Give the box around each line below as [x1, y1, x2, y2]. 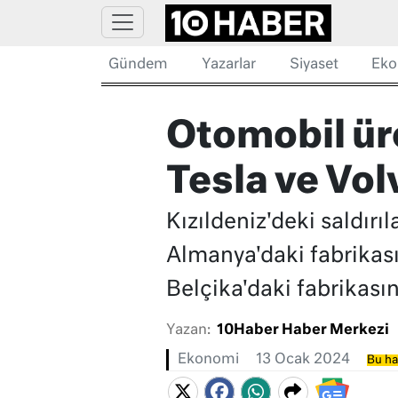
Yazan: [165, 323, 211, 338]
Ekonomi [177, 353, 239, 368]
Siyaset [289, 58, 338, 72]
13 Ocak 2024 [255, 353, 350, 368]
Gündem [108, 58, 168, 72]
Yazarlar [201, 58, 256, 72]
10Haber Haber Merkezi [216, 323, 389, 338]
